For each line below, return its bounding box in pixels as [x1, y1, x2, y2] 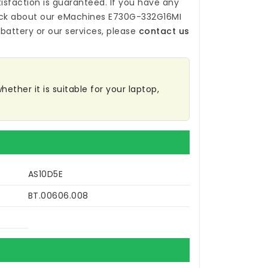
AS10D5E [28, 168, 63, 181]
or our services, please [33, 25, 139, 38]
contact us [138, 25, 190, 38]
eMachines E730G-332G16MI [57, 11, 182, 23]
